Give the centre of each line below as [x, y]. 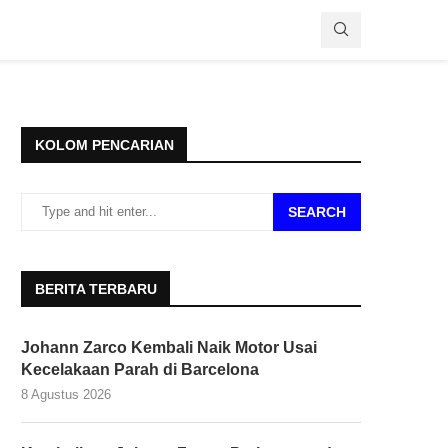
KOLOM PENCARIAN [104, 144]
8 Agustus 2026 [66, 394]
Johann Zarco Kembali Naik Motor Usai [169, 347]
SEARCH [317, 211]
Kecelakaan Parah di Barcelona [140, 369]
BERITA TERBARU [96, 288]
